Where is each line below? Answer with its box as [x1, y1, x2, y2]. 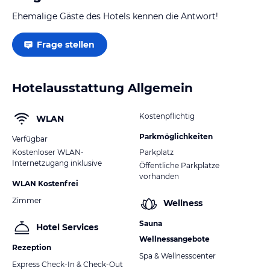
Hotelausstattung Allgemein [12, 80, 193, 95]
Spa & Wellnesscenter [139, 251, 216, 260]
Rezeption [12, 242, 51, 252]
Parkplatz [139, 147, 174, 157]
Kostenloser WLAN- [12, 147, 84, 157]
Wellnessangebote [139, 234, 210, 243]
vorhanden [139, 171, 179, 181]
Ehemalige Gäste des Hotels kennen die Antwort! [12, 10, 218, 22]
